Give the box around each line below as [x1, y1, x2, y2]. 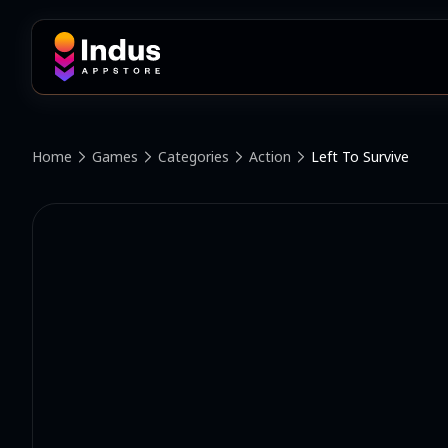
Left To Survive [311, 147, 409, 166]
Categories [158, 147, 229, 166]
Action [249, 147, 291, 166]
